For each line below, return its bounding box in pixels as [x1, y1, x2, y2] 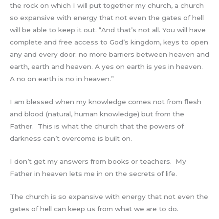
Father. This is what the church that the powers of [10, 122, 184, 131]
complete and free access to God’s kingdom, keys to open [10, 38, 208, 46]
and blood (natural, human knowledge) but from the [10, 110, 184, 118]
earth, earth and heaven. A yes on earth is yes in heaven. [10, 63, 203, 71]
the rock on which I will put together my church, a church [10, 1, 204, 10]
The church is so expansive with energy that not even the [10, 193, 208, 201]
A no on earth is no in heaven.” [10, 75, 114, 83]
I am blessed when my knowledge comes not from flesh [10, 98, 201, 106]
